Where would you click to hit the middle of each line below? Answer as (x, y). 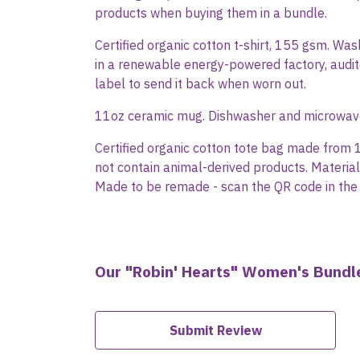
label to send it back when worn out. (200, 84)
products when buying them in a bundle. (211, 13)
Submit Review (215, 331)
